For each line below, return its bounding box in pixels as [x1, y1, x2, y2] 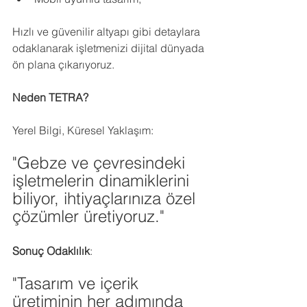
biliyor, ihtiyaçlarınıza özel [12, 188, 200, 208]
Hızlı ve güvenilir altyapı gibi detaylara [12, 25, 203, 38]
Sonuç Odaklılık [12, 244, 90, 258]
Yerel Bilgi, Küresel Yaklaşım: [12, 123, 153, 137]
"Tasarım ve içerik [12, 273, 143, 293]
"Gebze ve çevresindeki [12, 153, 190, 173]
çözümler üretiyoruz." [12, 206, 164, 226]
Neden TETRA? [12, 90, 88, 104]
